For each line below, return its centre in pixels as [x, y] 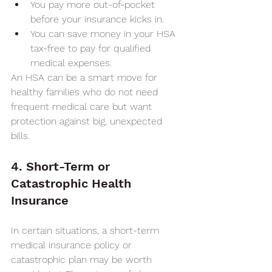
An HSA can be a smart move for [86, 77]
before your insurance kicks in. [97, 19]
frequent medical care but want [83, 107]
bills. [20, 136]
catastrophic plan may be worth [83, 260]
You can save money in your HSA [104, 34]
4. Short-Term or [62, 166]
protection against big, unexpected [88, 121]
